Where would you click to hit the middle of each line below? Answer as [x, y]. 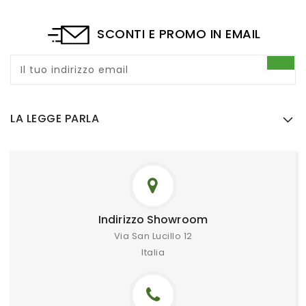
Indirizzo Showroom [153, 219]
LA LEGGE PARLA [55, 118]
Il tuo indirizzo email [74, 69]
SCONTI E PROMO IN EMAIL [179, 33]
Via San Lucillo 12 [153, 236]
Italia [153, 252]
